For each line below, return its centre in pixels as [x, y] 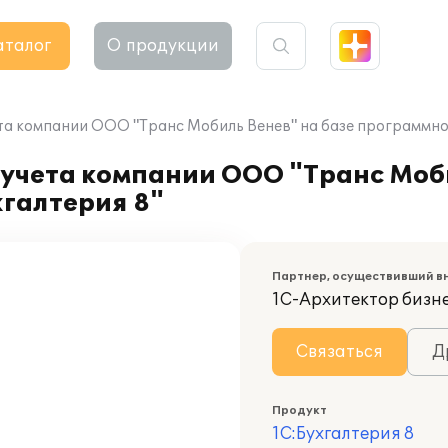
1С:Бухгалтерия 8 [343, 434]
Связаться [339, 352]
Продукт [299, 410]
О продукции [163, 46]
